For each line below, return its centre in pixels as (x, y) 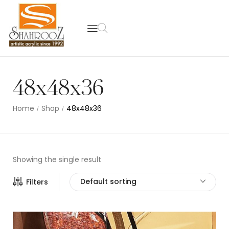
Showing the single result (57, 159)
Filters (37, 182)
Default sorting (108, 181)
